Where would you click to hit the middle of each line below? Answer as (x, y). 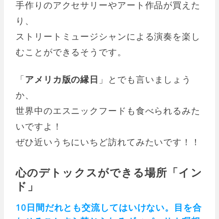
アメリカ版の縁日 (62, 79)
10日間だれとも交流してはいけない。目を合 (109, 208)
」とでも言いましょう (145, 79)
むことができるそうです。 (71, 52)
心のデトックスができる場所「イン (109, 172)
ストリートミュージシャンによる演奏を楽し (108, 36)
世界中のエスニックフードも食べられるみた (108, 111)
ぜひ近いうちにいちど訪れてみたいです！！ (108, 142)
